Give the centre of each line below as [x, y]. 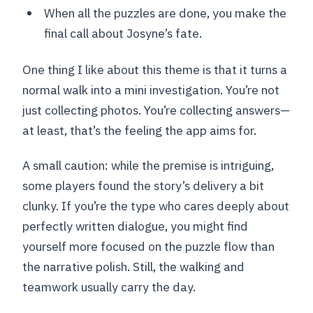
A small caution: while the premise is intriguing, [148, 166]
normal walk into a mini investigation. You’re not [151, 90]
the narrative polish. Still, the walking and [134, 267]
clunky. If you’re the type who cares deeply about [156, 206]
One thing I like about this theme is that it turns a [155, 70]
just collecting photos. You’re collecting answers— [156, 110]
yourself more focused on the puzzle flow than [149, 247]
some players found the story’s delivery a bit [144, 186]
